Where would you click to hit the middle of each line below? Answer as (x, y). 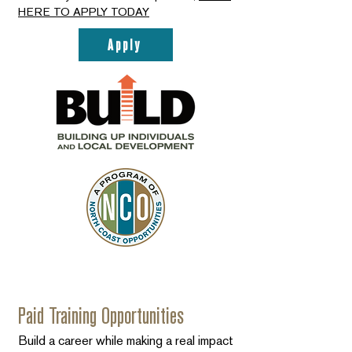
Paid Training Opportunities (101, 315)
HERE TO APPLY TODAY (84, 11)
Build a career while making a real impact (126, 341)
